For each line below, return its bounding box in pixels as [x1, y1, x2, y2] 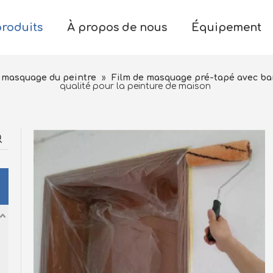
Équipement [191, 21, 261, 34]
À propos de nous [67, 21, 167, 34]
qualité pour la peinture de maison [59, 82, 211, 91]
